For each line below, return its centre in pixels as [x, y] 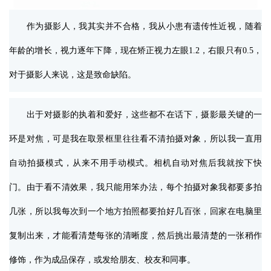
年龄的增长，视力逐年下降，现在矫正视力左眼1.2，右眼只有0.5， [135, 51]
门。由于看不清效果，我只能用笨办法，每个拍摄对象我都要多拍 [135, 188]
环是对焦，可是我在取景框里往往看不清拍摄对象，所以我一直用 [135, 139]
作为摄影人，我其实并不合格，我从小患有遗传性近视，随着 [135, 27]
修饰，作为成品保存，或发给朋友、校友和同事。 [102, 260]
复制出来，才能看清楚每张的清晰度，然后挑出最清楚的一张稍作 [135, 236]
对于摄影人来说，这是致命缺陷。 [73, 75]
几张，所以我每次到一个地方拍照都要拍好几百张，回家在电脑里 [135, 212]
